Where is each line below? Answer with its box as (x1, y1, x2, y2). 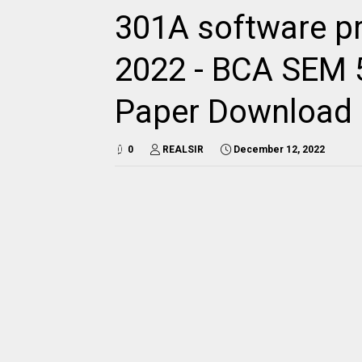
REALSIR (162, 144, 204, 155)
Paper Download (115, 93, 352, 131)
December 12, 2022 (234, 144, 325, 155)
